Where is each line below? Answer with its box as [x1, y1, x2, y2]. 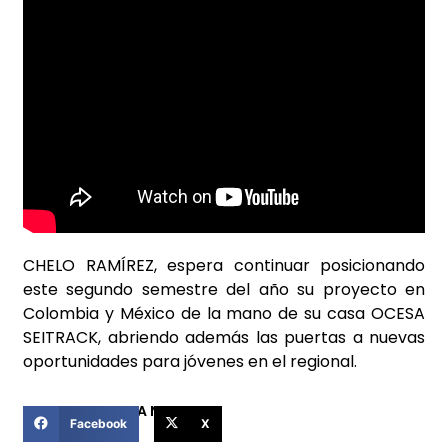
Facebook [69, 415, 127, 431]
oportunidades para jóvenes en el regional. [23, 350, 357, 374]
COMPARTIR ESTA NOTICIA [23, 400, 210, 421]
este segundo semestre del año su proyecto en [23, 278, 425, 302]
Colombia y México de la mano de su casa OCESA [23, 302, 425, 326]
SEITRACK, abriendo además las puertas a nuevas [23, 326, 425, 350]
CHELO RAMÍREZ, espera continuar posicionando [23, 254, 425, 278]
